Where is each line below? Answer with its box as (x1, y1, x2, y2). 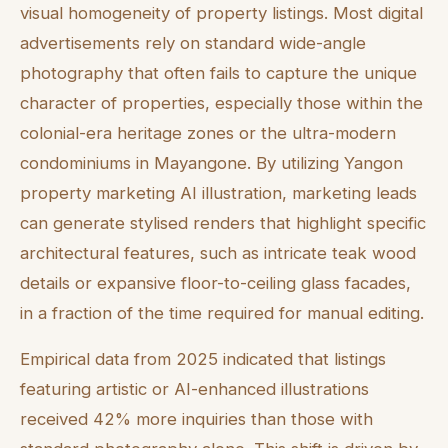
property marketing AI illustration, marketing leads (20, 182, 417, 203)
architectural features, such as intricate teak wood (20, 242, 416, 263)
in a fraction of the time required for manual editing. (20, 302, 424, 323)
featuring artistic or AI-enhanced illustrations (20, 379, 369, 400)
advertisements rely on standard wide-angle (20, 32, 366, 53)
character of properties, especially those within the (20, 92, 423, 113)
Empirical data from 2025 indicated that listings (20, 349, 386, 370)
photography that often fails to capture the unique (20, 62, 417, 83)
